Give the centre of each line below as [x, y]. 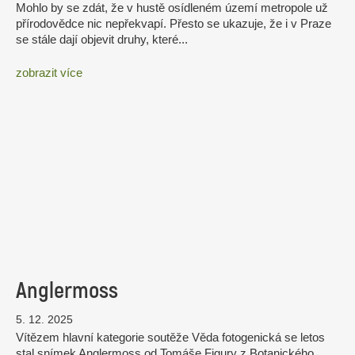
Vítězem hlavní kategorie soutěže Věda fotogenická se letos [170, 338]
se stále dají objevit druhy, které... [102, 40]
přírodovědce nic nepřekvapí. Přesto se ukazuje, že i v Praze [174, 24]
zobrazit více [49, 72]
